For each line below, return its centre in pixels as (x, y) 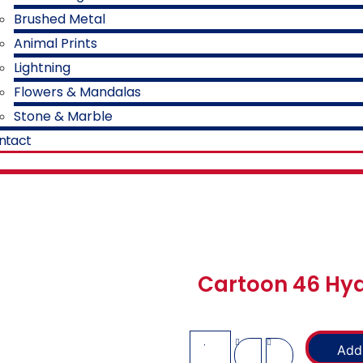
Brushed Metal (60, 19)
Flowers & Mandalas (77, 92)
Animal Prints (56, 43)
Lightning (42, 68)
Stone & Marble (63, 116)
